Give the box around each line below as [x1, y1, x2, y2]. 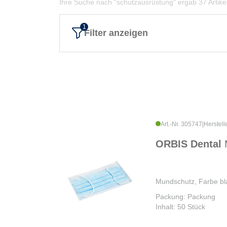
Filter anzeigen [84, 27, 148, 38]
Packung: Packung [156, 192, 215, 201]
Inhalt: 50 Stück [156, 202, 205, 211]
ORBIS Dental [156, 138, 224, 149]
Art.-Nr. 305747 [161, 120, 202, 128]
